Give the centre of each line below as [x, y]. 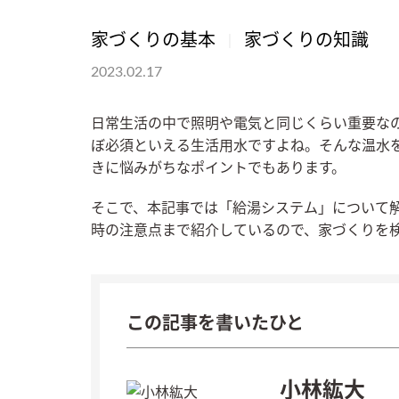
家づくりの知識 [306, 41]
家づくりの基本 [153, 41]
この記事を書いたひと [215, 324]
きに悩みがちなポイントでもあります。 [218, 168]
